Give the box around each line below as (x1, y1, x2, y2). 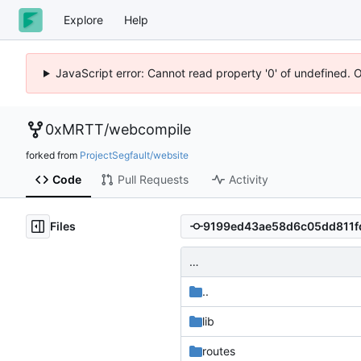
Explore (64, 12, 103, 27)
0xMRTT (45, 121, 104, 138)
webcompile (109, 121, 191, 138)
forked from (26, 148, 80, 161)
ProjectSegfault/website (80, 148, 189, 161)
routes (202, 343, 235, 358)
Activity (228, 172, 268, 187)
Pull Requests (117, 172, 189, 187)
